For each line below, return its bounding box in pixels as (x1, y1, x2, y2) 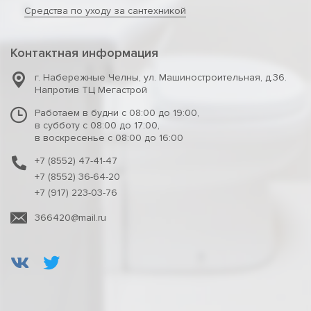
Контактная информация (10, 45, 158, 60)
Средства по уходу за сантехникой (24, 5, 186, 17)
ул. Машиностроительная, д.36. (144, 72, 287, 83)
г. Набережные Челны (35, 72, 139, 83)
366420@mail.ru (35, 212, 106, 224)
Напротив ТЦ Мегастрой (35, 84, 147, 96)
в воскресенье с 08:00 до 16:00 (35, 132, 183, 144)
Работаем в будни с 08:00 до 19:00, (35, 107, 199, 119)
